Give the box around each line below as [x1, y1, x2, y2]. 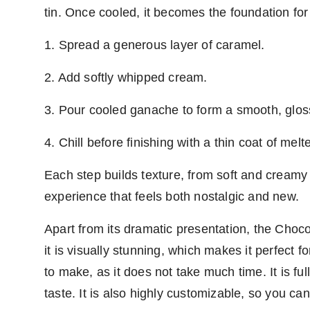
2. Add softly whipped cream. [44, 71, 208, 85]
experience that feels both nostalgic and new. [44, 190, 300, 204]
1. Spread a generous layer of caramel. [44, 38, 265, 53]
